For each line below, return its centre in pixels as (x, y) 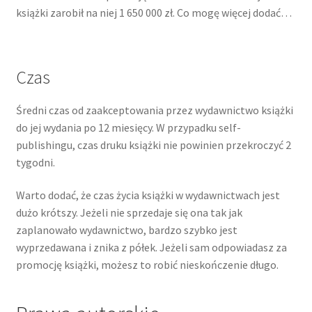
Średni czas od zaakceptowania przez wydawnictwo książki (154, 110)
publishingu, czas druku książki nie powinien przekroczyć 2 (153, 145)
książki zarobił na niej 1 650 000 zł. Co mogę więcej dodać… (154, 13)
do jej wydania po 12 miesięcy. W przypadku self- (128, 127)
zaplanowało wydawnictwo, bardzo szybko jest (126, 230)
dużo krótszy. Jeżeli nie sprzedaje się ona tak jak (129, 213)
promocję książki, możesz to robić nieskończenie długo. (147, 265)
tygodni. (35, 162)
